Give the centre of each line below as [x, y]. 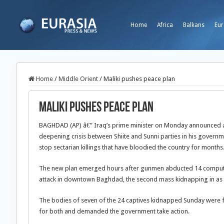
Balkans [194, 25]
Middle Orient [78, 79]
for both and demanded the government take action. [114, 211]
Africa [165, 25]
